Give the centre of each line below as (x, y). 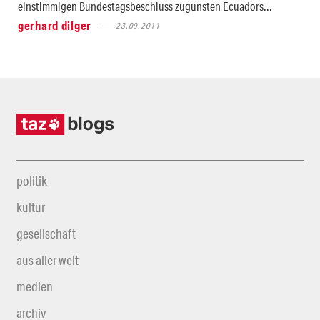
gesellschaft (46, 234)
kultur (30, 207)
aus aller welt (47, 260)
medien (34, 286)
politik (31, 181)
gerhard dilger (55, 25)
